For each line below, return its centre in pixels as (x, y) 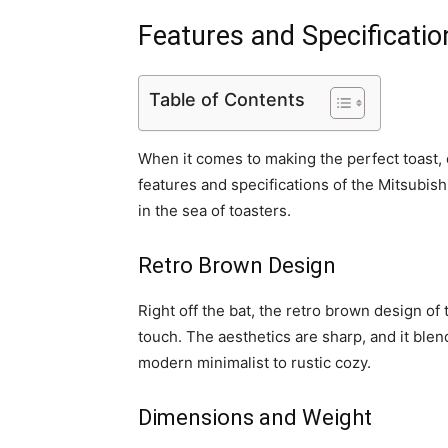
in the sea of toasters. (214, 211)
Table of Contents (227, 100)
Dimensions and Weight (255, 418)
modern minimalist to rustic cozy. (254, 363)
